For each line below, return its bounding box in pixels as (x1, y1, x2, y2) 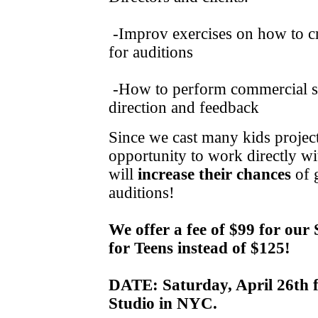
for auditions (109, 43, 193, 61)
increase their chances (138, 165, 291, 183)
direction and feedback (109, 99, 259, 116)
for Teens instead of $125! (109, 239, 290, 257)
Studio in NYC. (109, 295, 217, 312)
